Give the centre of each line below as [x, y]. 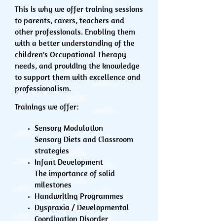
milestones [53, 184]
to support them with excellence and [78, 77]
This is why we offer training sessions [79, 9]
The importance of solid [75, 173]
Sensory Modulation [69, 128]
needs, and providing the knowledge [77, 66]
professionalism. [43, 88]
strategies [52, 150]
